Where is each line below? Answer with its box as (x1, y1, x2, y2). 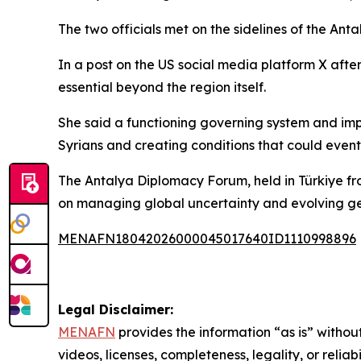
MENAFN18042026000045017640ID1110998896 (58, 230, 356, 247)
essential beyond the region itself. (58, 79, 266, 95)
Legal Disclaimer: (58, 301, 173, 317)
